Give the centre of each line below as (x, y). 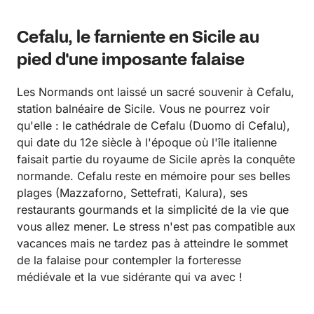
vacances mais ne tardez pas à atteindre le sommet (152, 244)
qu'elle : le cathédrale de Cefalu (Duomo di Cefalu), (153, 126)
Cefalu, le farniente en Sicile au (138, 39)
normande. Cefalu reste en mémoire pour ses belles (153, 176)
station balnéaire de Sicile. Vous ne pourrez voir (143, 109)
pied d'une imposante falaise (131, 61)
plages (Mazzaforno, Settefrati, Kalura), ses (132, 193)
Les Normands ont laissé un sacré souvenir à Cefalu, (156, 92)
